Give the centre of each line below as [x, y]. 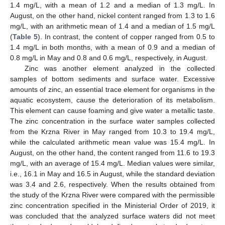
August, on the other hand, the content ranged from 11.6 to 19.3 [113, 153]
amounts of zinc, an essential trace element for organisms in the [113, 90]
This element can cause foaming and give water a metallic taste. [113, 111]
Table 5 [25, 37]
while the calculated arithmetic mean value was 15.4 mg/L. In [113, 142]
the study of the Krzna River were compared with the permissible [113, 195]
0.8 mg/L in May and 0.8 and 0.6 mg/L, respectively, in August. [109, 58]
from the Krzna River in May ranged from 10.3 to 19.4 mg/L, [113, 132]
